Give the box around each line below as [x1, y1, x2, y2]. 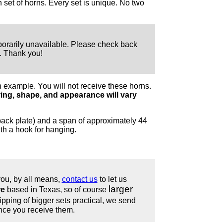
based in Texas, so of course [4, 185, 109, 194]
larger [108, 184, 133, 194]
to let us [97, 175, 127, 183]
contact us [61, 175, 98, 183]
